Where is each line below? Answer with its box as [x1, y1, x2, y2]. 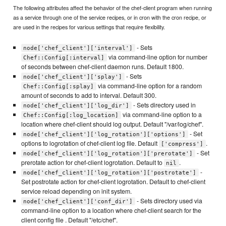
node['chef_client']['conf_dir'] [23, 198, 133, 205]
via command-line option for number [106, 52, 207, 62]
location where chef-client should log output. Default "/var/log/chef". [21, 119, 203, 129]
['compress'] [161, 140, 204, 147]
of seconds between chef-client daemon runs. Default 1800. [21, 62, 184, 71]
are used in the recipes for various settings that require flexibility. [13, 23, 165, 31]
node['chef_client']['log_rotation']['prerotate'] [23, 150, 193, 157]
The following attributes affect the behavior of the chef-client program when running [13, 4, 212, 12]
